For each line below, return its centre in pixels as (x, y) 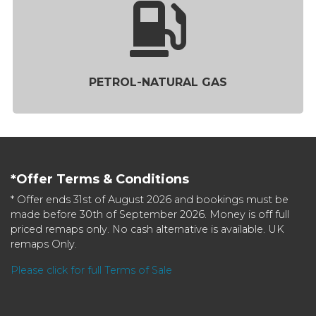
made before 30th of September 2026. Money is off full (150, 214)
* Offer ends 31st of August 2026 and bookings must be (150, 200)
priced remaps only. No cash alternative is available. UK (147, 229)
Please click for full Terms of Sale (91, 270)
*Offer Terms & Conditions (100, 179)
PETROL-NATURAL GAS (158, 82)
